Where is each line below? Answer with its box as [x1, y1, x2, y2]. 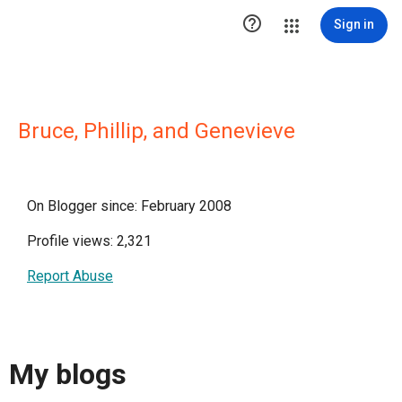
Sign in [334, 17, 374, 31]
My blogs [9, 357, 127, 392]
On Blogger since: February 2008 [27, 197, 232, 214]
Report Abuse [27, 267, 113, 284]
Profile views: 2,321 [27, 232, 152, 249]
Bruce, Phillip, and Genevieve [18, 118, 295, 144]
